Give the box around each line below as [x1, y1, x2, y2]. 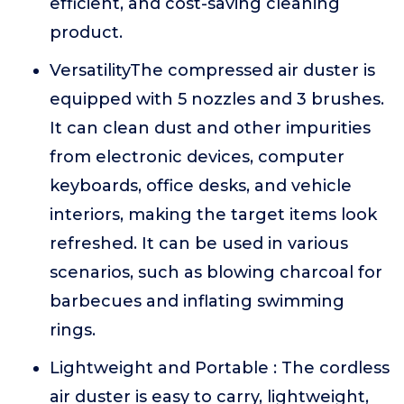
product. [50, 23, 123, 42]
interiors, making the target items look [50, 205, 377, 225]
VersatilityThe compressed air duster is [50, 60, 375, 80]
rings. [50, 320, 96, 340]
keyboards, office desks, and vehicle [50, 176, 352, 196]
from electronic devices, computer [50, 147, 344, 167]
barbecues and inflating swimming [50, 291, 344, 311]
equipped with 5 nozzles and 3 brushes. [50, 89, 384, 109]
